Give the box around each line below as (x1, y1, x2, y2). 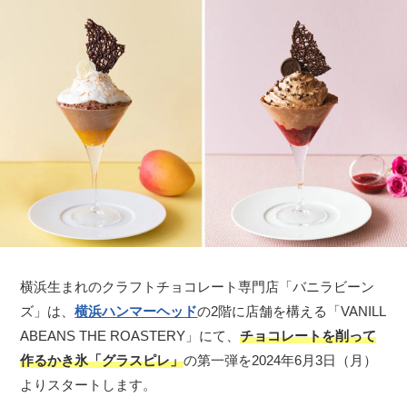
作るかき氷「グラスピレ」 (20, 352, 184, 369)
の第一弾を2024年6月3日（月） (184, 352, 378, 369)
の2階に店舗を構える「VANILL (197, 303, 387, 320)
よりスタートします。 (20, 377, 157, 393)
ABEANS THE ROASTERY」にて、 (20, 328, 241, 344)
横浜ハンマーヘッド (74, 303, 198, 320)
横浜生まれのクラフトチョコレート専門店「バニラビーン (20, 279, 375, 295)
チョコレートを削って (240, 328, 377, 344)
